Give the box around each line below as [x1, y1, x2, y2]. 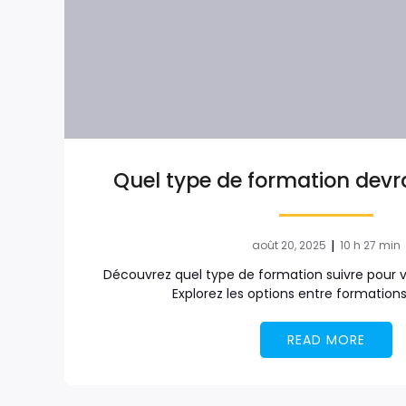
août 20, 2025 [252, 237, 327, 253]
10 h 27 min [340, 237, 401, 253]
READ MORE [287, 330, 366, 349]
